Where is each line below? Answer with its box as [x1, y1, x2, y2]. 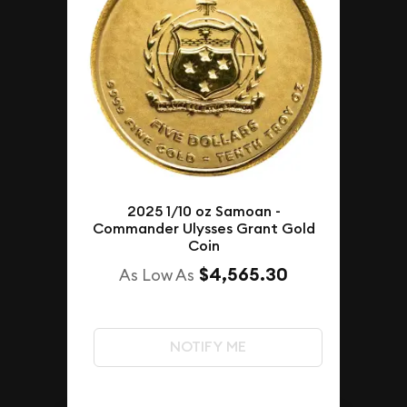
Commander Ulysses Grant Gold [92, 219, 315, 239]
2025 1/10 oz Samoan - [126, 202, 281, 222]
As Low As [119, 264, 194, 286]
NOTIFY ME [169, 337, 246, 357]
